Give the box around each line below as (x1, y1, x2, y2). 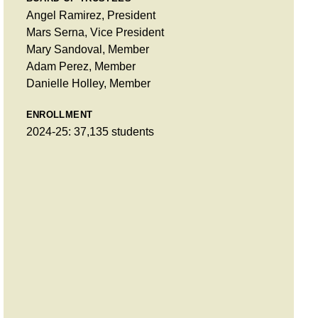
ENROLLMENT (26, 109, 93, 120)
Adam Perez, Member (26, 60, 136, 72)
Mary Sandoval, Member (26, 43, 149, 55)
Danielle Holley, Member (26, 77, 150, 89)
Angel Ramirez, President (26, 9, 155, 21)
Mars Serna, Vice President (26, 26, 164, 38)
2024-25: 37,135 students (26, 125, 154, 138)
